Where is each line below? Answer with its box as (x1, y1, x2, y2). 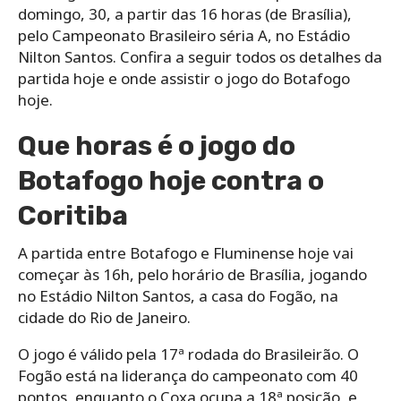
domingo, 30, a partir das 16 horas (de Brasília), (18, 3, 352, 24)
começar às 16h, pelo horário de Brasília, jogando (18, 263, 367, 285)
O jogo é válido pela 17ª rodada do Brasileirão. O (18, 343, 359, 364)
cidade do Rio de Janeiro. (18, 306, 191, 328)
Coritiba (18, 199, 128, 232)
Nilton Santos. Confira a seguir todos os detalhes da (18, 46, 382, 67)
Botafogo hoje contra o (18, 164, 324, 197)
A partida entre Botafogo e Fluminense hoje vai (18, 242, 354, 263)
